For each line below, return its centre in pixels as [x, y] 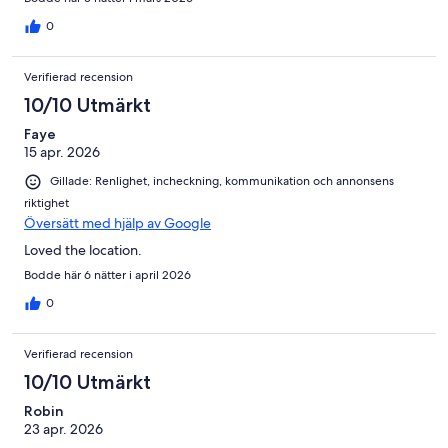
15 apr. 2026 [62, 152]
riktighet [46, 202]
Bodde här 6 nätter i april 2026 [107, 274]
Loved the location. [83, 249]
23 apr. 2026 [63, 428]
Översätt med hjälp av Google [117, 222]
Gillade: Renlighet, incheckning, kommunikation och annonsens [222, 181]
